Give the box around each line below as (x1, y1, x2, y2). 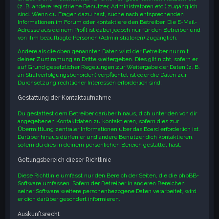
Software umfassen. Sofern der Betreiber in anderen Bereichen (18, 180, 185, 187)
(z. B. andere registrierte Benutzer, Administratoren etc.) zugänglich (18, 3, 198, 10)
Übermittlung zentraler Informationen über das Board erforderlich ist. (18, 126, 200, 133)
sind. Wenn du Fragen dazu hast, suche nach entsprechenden (18, 11, 184, 18)
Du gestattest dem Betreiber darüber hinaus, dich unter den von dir (18, 110, 197, 117)
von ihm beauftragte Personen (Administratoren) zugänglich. (18, 34, 178, 42)
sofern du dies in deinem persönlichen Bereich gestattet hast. (18, 141, 182, 149)
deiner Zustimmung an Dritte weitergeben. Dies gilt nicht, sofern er (18, 56, 198, 63)
